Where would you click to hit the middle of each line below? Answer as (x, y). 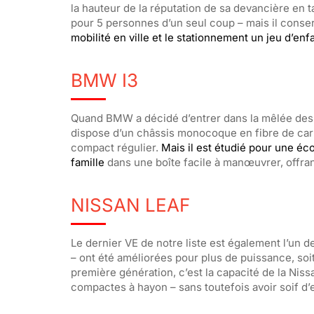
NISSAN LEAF (130, 205)
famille (87, 162)
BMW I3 (104, 80)
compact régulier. (116, 147)
